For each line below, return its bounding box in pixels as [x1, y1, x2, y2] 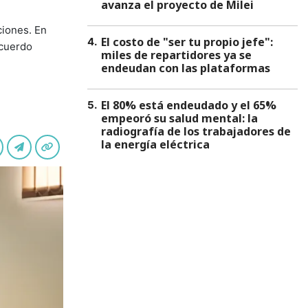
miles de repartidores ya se [101, 47, 252, 63]
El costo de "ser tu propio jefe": [101, 34, 273, 49]
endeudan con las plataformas [101, 60, 270, 76]
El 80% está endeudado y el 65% [101, 98, 276, 113]
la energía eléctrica [101, 137, 210, 152]
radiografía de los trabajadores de [101, 124, 291, 139]
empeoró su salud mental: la [101, 111, 258, 126]
